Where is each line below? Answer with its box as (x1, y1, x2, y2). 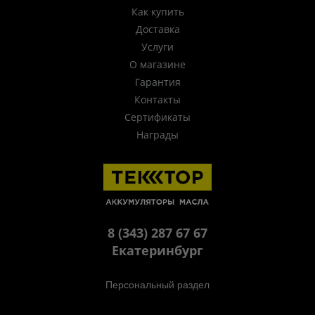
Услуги (141, 40, 174, 54)
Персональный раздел (105, 277, 210, 292)
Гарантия (134, 75, 181, 89)
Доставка (135, 22, 180, 37)
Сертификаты (124, 110, 191, 124)
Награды (136, 128, 179, 142)
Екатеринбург (112, 242, 203, 259)
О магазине (129, 58, 186, 72)
